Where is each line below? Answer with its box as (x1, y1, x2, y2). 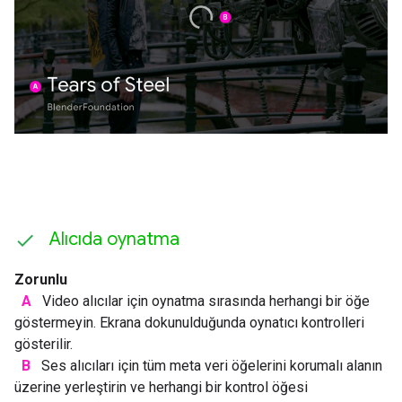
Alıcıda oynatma (49, 227, 179, 250)
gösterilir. (14, 335, 73, 353)
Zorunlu (14, 270, 67, 288)
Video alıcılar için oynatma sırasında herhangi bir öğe (39, 292, 370, 310)
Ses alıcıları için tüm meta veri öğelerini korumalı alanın (38, 356, 382, 374)
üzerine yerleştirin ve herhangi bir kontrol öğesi (14, 378, 308, 396)
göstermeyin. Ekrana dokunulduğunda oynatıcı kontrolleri (14, 313, 364, 331)
